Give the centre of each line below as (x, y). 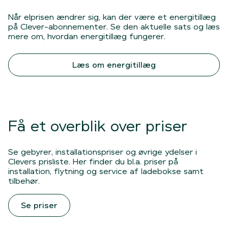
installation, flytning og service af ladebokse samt (106, 172)
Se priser (39, 206)
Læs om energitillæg (114, 65)
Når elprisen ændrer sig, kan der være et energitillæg (112, 17)
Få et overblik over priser (98, 126)
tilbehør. (24, 181)
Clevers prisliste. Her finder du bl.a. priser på (93, 162)
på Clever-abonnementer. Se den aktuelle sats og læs (114, 27)
